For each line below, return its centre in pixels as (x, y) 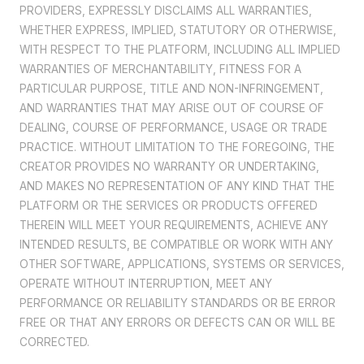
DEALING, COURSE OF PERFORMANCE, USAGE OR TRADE (173, 128)
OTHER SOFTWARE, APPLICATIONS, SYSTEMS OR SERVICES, (182, 264)
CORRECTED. (54, 342)
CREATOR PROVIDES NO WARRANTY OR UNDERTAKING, (169, 167)
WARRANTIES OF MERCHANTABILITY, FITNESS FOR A (160, 69)
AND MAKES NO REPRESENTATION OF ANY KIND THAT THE (177, 186)
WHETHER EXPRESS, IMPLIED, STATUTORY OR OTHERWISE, (178, 30)
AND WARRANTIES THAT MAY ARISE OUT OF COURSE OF (172, 108)
